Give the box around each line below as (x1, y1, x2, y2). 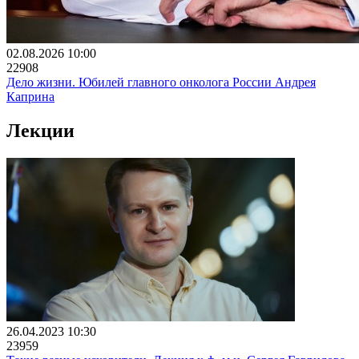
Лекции (6, 119, 75, 141)
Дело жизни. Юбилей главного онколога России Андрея (6, 75, 316, 89)
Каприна (6, 89, 54, 103)
